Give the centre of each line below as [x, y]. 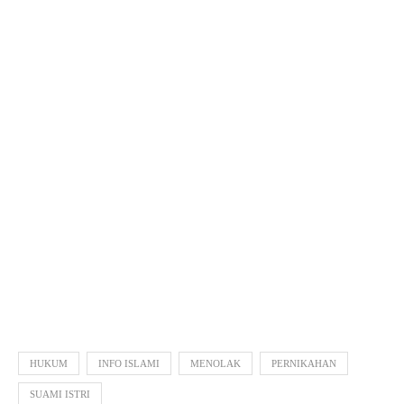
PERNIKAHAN [304, 363]
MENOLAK [216, 363]
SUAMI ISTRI [60, 394]
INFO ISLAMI [129, 363]
